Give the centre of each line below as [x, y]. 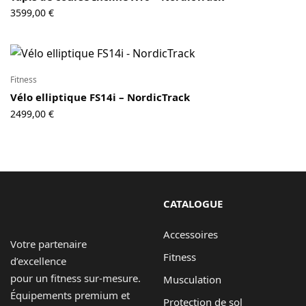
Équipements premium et [70, 295]
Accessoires [191, 235]
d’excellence [38, 261]
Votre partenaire [49, 244]
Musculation [192, 280]
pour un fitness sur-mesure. [76, 278]
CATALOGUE [193, 204]
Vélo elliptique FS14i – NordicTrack [100, 97]
